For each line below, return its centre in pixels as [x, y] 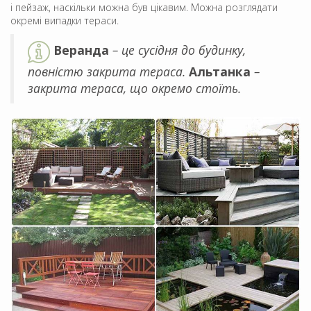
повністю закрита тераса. [108, 71]
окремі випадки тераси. [65, 20]
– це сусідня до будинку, [177, 50]
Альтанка [220, 71]
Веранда [81, 50]
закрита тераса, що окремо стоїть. [134, 88]
